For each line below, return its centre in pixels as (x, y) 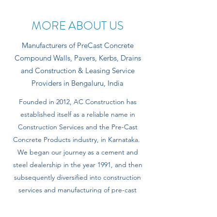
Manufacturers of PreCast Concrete (77, 45)
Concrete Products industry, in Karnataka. (77, 139)
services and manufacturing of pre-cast (77, 190)
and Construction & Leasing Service (77, 70)
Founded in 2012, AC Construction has (77, 102)
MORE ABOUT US (77, 26)
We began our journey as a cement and (77, 152)
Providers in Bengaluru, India (77, 83)
